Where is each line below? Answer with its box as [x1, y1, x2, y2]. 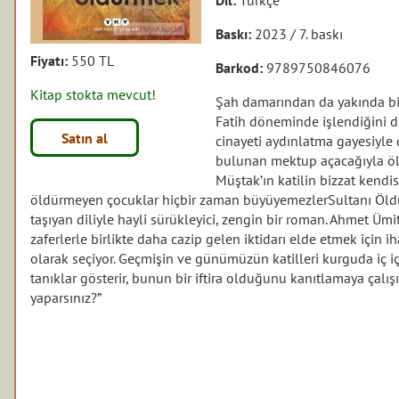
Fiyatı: [30, 51, 72, 69]
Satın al [61, 128, 109, 147]
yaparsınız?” [30, 288, 102, 306]
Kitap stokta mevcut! [30, 85, 157, 103]
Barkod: [216, 58, 267, 77]
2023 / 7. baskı [255, 24, 344, 43]
